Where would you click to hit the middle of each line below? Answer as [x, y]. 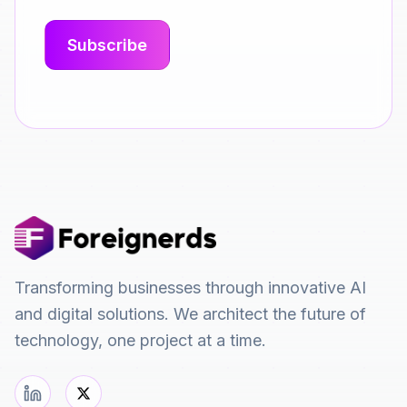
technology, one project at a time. [140, 340]
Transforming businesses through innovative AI [190, 288]
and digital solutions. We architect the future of [190, 314]
